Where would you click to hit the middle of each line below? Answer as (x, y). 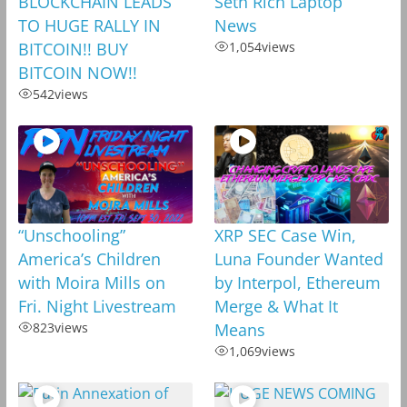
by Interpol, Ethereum (297, 282)
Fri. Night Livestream (97, 306)
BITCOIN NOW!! (77, 72)
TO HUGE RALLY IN (89, 25)
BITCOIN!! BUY (73, 49)
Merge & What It (276, 306)
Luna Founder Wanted (298, 258)
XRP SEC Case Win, (285, 235)
